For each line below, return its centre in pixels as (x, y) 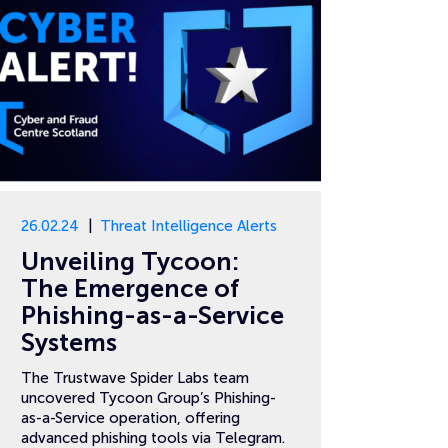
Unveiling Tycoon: (130, 261)
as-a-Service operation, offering (130, 418)
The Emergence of (130, 288)
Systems (69, 342)
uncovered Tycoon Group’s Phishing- (148, 398)
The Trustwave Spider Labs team (135, 378)
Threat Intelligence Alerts (188, 226)
